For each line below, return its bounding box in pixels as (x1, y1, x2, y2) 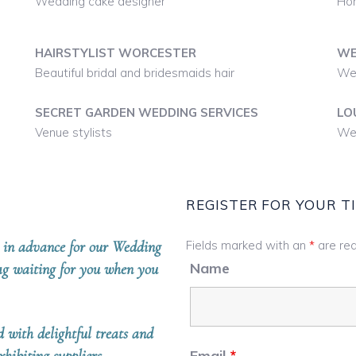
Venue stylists (34, 125, 112, 140)
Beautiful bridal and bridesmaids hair (34, 65, 234, 80)
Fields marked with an (186, 238, 309, 253)
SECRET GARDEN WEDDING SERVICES (34, 105, 258, 120)
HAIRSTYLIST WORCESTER (34, 45, 196, 60)
